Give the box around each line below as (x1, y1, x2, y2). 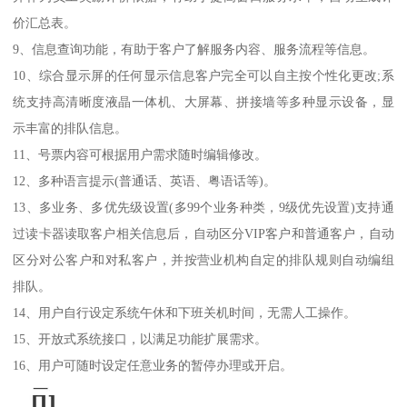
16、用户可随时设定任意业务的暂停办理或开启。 (13, 358, 293, 373)
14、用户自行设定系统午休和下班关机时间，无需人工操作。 (13, 305, 357, 321)
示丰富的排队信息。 (13, 121, 128, 136)
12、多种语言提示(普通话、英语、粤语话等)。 (13, 174, 277, 189)
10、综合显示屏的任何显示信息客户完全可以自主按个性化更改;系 (13, 68, 394, 84)
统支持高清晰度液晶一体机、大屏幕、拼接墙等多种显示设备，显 (13, 94, 394, 110)
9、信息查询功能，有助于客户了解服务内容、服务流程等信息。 (13, 42, 376, 57)
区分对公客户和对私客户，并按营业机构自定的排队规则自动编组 (13, 253, 394, 268)
